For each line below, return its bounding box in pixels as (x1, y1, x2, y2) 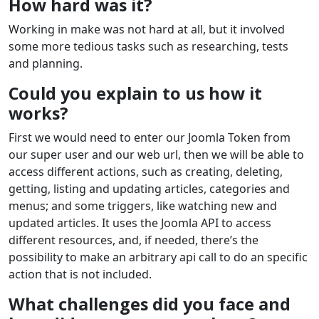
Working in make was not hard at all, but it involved (9, 21, 285, 38)
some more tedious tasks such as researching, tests (9, 38, 288, 55)
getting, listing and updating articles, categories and (9, 181, 290, 197)
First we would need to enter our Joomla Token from (9, 130, 291, 146)
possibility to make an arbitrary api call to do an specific (9, 249, 308, 266)
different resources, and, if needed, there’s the (9, 232, 258, 249)
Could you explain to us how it (9, 82, 262, 105)
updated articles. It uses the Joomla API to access (9, 215, 271, 231)
